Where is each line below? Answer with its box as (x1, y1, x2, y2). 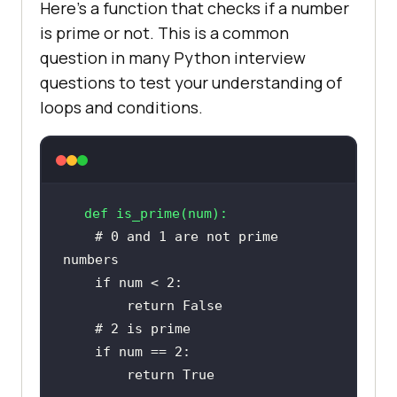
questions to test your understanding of (40, 72, 342, 94)
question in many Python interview (40, 47, 306, 69)
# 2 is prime (94, 321, 191, 338)
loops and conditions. (40, 97, 203, 119)
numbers (62, 252, 119, 269)
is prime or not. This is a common (40, 22, 289, 44)
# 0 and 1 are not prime (94, 229, 278, 245)
